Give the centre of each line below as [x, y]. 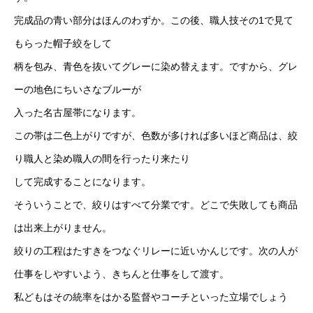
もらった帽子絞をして [63, 43]
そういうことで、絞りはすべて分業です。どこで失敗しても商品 [156, 205]
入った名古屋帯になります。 [78, 112]
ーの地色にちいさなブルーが [78, 89]
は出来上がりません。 [63, 228]
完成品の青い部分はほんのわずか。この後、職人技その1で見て [154, 20]
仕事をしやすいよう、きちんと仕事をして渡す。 [122, 274]
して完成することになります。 [82, 182]
